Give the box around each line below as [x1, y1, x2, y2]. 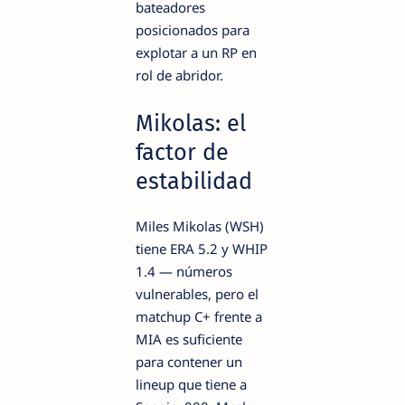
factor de [136, 138, 229, 167]
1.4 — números [136, 261, 232, 280]
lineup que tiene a [136, 374, 247, 393]
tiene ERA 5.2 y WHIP [136, 239, 268, 258]
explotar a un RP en [136, 42, 257, 61]
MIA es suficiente [136, 329, 242, 348]
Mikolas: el [136, 109, 246, 138]
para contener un [136, 352, 242, 371]
